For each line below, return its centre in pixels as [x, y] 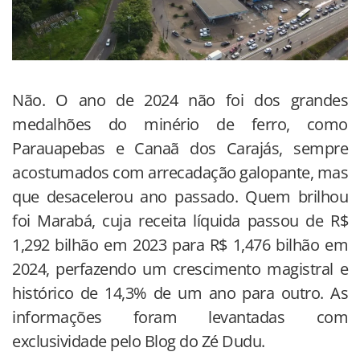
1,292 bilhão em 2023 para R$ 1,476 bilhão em [180, 244]
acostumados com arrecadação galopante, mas [180, 172]
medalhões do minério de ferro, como [180, 124]
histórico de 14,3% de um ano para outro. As [180, 292]
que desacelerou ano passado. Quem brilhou [180, 196]
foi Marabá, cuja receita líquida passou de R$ [180, 220]
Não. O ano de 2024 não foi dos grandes [180, 100]
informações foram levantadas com [180, 317]
